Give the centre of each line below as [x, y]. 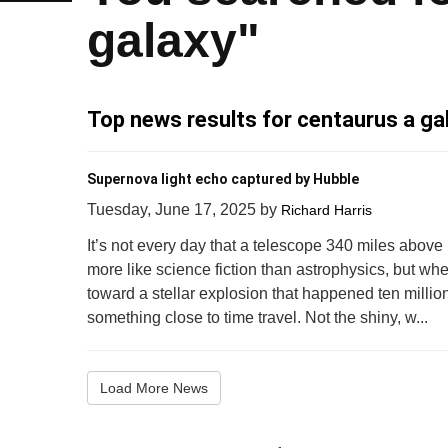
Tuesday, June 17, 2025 [173, 209]
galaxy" [173, 40]
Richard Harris [326, 210]
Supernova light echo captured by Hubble [223, 179]
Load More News [154, 388]
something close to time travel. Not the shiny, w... [257, 317]
